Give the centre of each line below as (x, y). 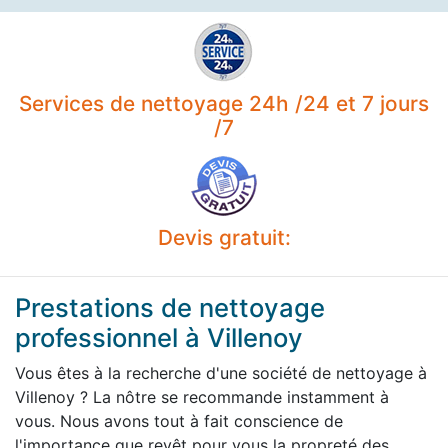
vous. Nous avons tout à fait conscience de (179, 420)
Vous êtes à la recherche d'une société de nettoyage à (221, 372)
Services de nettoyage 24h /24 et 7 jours (224, 103)
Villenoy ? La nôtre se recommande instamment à (202, 396)
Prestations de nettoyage (170, 307)
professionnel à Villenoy (159, 337)
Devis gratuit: (224, 237)
